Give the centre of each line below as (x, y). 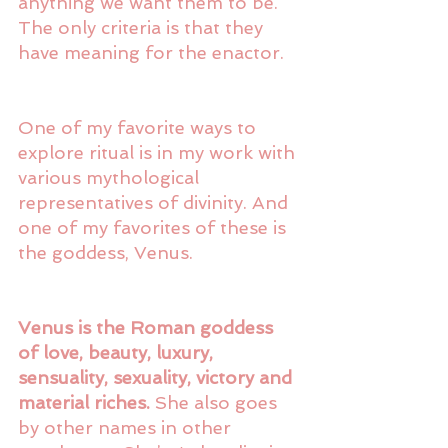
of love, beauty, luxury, (118, 352)
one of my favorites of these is (154, 227)
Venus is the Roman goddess (148, 327)
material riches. (84, 402)
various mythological (111, 177)
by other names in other (127, 427)
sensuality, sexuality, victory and (157, 377)
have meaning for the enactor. (153, 52)
